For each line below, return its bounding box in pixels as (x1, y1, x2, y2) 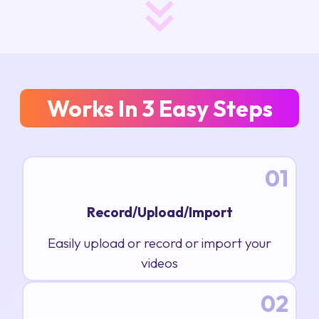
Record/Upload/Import (86, 204, 233, 221)
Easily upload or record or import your (48, 234, 271, 252)
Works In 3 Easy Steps (46, 94, 273, 123)
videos (141, 254, 178, 272)
